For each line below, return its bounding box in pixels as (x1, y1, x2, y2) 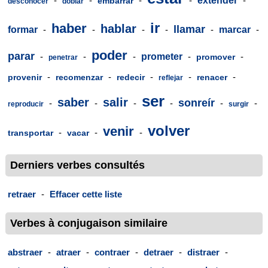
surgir (229, 99, 249, 108)
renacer (197, 72, 227, 82)
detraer (144, 247, 173, 258)
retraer (8, 189, 36, 200)
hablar (100, 22, 136, 35)
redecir (117, 72, 145, 82)
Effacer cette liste (50, 189, 122, 200)
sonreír (178, 96, 215, 109)
